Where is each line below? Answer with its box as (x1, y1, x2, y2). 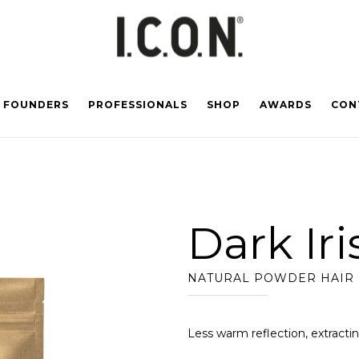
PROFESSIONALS (87, 99, 188, 111)
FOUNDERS (2, 99, 69, 111)
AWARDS (259, 99, 312, 111)
